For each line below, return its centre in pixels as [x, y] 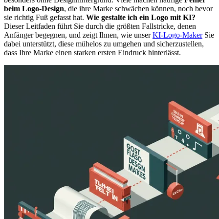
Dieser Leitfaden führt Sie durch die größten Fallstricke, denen [100, 26]
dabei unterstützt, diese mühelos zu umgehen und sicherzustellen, [104, 44]
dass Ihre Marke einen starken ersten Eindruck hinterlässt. [92, 53]
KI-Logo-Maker [177, 35]
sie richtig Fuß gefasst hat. [45, 18]
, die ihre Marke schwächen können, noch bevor [138, 9]
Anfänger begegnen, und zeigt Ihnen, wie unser [78, 35]
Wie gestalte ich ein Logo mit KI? [141, 18]
